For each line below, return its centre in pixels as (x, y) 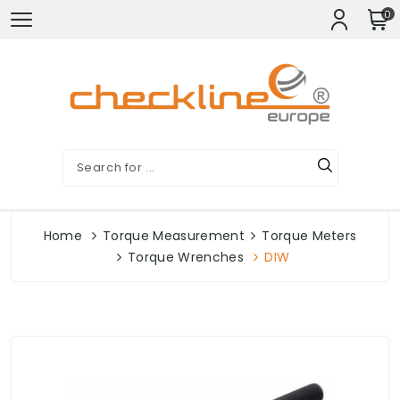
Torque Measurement (174, 236)
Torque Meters (309, 236)
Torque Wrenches (186, 257)
